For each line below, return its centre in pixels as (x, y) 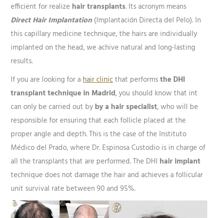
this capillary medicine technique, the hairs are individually (104, 34)
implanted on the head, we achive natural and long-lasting (103, 48)
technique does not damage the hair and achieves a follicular (107, 175)
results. (22, 62)
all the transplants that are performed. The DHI (85, 162)
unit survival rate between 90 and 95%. (73, 189)
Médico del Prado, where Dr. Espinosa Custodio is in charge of (108, 148)
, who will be (178, 107)
